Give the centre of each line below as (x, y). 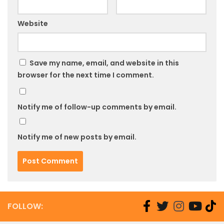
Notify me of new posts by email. (77, 137)
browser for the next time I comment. (86, 75)
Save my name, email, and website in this (104, 63)
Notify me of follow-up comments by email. (97, 107)
